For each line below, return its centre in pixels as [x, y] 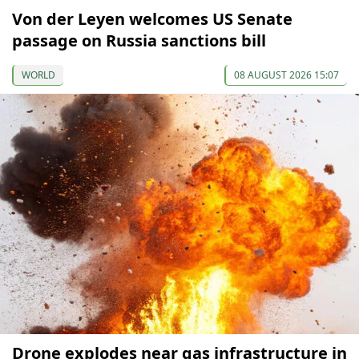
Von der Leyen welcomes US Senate [152, 18]
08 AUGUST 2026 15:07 [286, 75]
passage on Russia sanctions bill [139, 40]
